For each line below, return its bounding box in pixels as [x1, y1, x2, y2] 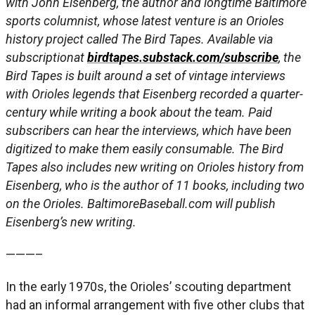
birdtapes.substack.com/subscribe [87, 49, 278, 65]
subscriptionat [6, 49, 87, 65]
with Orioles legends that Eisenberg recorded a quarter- [6, 86, 303, 101]
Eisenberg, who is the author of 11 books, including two [6, 177, 304, 193]
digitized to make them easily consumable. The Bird [6, 141, 283, 156]
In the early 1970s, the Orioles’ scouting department [6, 278, 291, 294]
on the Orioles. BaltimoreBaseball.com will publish [6, 195, 276, 211]
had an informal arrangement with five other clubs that [6, 297, 304, 312]
